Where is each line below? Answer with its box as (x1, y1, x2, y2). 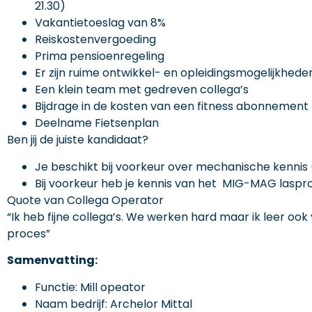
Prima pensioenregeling (35, 48, 164, 65)
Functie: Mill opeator (35, 279, 146, 295)
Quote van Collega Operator (7, 192, 164, 208)
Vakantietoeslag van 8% (35, 15, 166, 31)
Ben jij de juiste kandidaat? (7, 132, 148, 148)
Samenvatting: (7, 252, 97, 269)
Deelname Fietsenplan (35, 115, 159, 132)
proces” (7, 225, 50, 242)
